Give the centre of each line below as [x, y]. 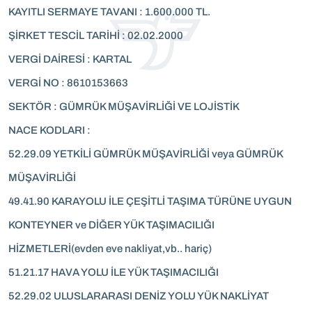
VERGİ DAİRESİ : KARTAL [72, 59]
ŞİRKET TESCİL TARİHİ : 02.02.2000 [96, 36]
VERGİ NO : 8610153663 [68, 83]
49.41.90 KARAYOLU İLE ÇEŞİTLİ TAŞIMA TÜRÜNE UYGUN [150, 201]
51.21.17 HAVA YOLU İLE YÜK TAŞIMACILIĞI [114, 272]
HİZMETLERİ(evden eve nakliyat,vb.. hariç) [110, 249]
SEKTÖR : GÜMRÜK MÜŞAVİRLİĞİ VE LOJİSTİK [124, 107]
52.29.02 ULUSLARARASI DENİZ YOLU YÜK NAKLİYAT [139, 296]
